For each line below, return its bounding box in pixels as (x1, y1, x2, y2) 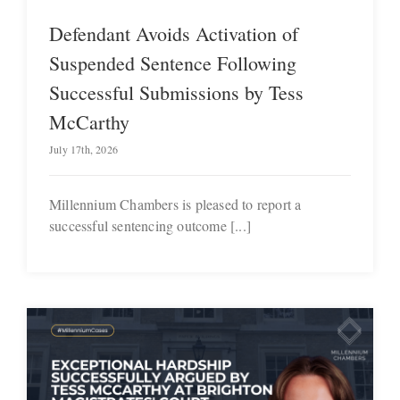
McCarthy (49, 108, 129, 135)
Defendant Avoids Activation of (49, 20, 298, 46)
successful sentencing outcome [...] (49, 215, 251, 235)
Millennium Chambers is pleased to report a (49, 194, 302, 213)
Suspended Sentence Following (49, 49, 296, 76)
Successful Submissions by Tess (49, 79, 304, 105)
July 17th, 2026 (49, 141, 118, 156)
